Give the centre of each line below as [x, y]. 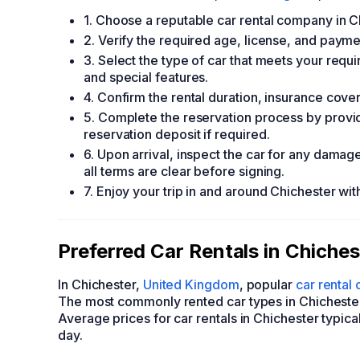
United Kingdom [191, 284]
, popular [267, 284]
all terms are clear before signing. [184, 171]
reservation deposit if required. [177, 134]
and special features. [146, 77]
